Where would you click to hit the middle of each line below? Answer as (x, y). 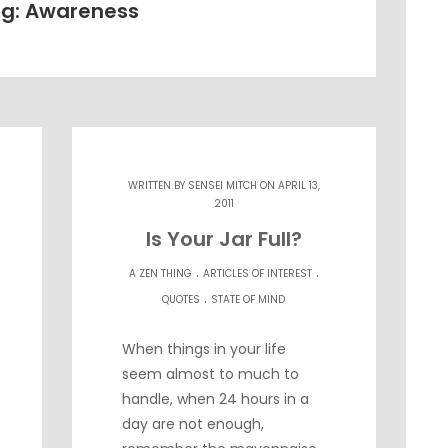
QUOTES (181, 299)
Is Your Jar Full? (223, 239)
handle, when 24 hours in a (216, 399)
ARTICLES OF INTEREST (257, 273)
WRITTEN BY (157, 185)
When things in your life (204, 349)
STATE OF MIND (248, 299)
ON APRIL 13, (288, 185)
